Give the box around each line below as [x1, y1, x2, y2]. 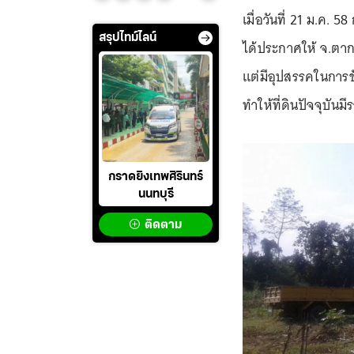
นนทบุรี [137, 188, 174, 201]
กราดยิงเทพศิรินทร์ [108, 171, 203, 184]
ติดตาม [145, 219, 182, 232]
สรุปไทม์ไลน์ [99, 32, 156, 45]
